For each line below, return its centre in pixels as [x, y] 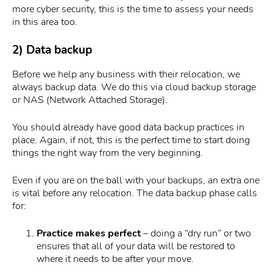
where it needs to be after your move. [115, 259]
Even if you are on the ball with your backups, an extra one [136, 180]
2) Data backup [52, 50]
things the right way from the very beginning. [108, 153]
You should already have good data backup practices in [128, 127]
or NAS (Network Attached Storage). [90, 100]
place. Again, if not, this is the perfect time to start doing [131, 140]
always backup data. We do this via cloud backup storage [134, 87]
